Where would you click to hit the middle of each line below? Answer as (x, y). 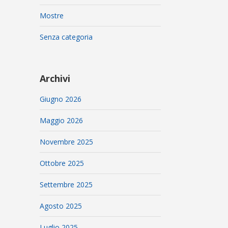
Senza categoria (66, 37)
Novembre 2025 (67, 142)
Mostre (52, 16)
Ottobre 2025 (62, 163)
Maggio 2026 (62, 120)
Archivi (55, 78)
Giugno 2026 (61, 99)
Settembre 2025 (66, 184)
